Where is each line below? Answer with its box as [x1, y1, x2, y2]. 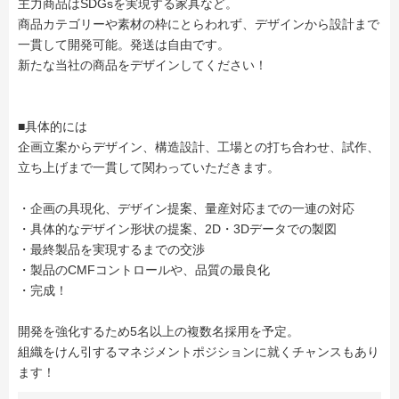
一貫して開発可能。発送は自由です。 [18, 37, 230, 52]
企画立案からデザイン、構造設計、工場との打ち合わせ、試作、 [18, 140, 379, 154]
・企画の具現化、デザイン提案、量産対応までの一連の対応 [18, 201, 354, 216]
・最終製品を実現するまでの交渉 [18, 242, 205, 256]
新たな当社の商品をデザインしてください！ [18, 58, 267, 72]
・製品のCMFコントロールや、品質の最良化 [18, 263, 270, 277]
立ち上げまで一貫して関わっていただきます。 [18, 160, 280, 175]
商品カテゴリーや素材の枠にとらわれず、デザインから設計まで [18, 17, 379, 31]
